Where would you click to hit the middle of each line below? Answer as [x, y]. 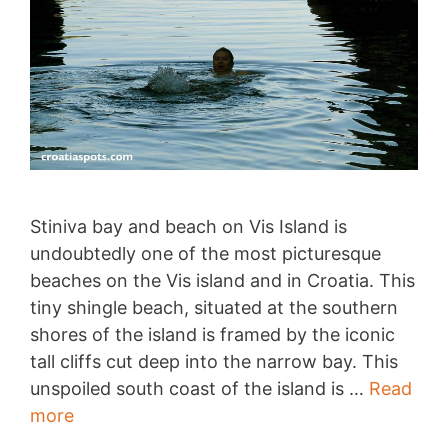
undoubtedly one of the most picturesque [205, 253]
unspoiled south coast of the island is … [199, 388]
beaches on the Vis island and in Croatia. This [222, 280]
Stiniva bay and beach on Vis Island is [188, 226]
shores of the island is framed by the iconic [212, 334]
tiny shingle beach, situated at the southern [214, 307]
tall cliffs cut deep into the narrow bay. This [214, 361]
